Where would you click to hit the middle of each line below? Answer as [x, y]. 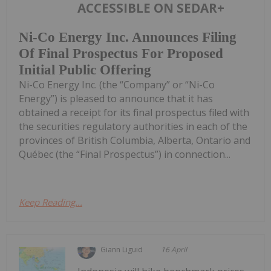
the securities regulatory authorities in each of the [133, 126]
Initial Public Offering [85, 70]
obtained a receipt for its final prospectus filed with [134, 112]
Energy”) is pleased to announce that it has [116, 98]
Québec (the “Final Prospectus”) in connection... [125, 154]
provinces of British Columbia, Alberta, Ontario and [135, 140]
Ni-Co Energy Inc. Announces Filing [128, 37]
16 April [174, 249]
